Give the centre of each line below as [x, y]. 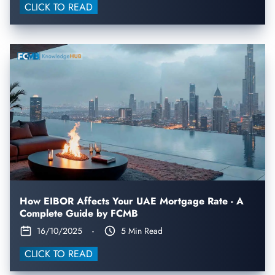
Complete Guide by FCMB [79, 213]
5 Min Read [142, 230]
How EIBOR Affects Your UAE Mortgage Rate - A [132, 201]
